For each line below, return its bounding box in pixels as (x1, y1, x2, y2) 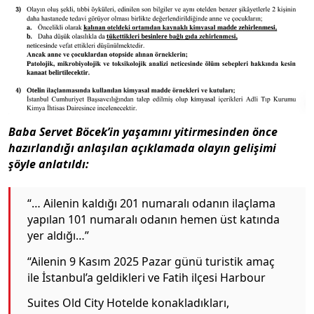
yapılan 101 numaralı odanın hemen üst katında (27, 212, 280, 228)
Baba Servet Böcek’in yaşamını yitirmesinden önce (8, 123, 278, 139)
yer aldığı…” (27, 228, 89, 244)
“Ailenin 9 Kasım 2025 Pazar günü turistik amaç (27, 253, 275, 269)
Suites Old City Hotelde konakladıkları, (27, 295, 229, 311)
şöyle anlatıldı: (8, 156, 89, 172)
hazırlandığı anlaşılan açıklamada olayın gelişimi (8, 139, 276, 156)
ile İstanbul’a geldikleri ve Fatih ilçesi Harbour (27, 269, 266, 285)
